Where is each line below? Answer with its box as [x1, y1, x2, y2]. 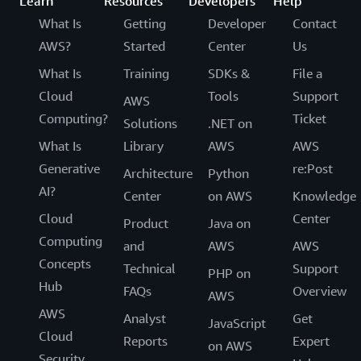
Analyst [123, 310, 166, 327]
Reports [123, 333, 168, 350]
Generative [39, 160, 100, 177]
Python [208, 165, 249, 182]
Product [123, 215, 168, 232]
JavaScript [208, 315, 266, 332]
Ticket [293, 110, 326, 127]
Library [123, 138, 164, 155]
